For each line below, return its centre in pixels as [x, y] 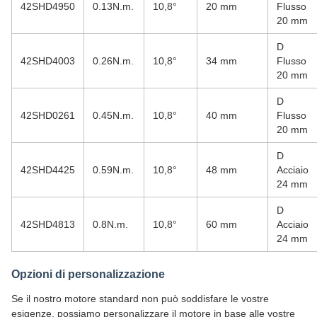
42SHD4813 [48, 224]
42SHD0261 [48, 115]
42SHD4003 [48, 61]
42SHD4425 [48, 170]
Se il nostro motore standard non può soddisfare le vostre [140, 299]
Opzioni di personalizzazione [88, 274]
